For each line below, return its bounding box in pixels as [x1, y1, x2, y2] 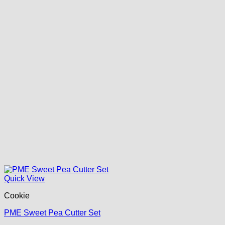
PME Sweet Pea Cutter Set [4, 208, 100, 217]
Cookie [4, 191, 30, 200]
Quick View [4, 174, 45, 183]
